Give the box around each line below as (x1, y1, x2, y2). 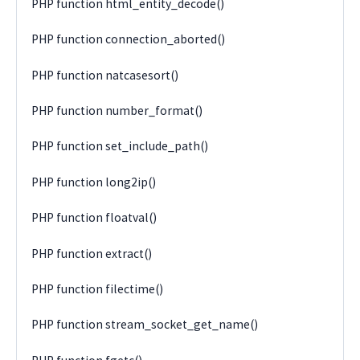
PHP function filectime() (31, 280, 164, 297)
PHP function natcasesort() (31, 67, 179, 83)
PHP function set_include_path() (31, 138, 209, 154)
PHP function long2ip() (31, 174, 157, 190)
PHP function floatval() (31, 210, 157, 226)
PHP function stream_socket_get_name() (31, 317, 259, 333)
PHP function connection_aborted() (31, 31, 226, 47)
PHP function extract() (31, 245, 153, 261)
